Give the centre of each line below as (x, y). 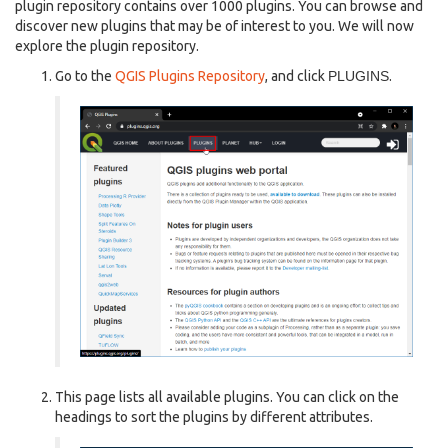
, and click (296, 76)
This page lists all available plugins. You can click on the (227, 397)
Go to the (85, 76)
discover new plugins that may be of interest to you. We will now (214, 26)
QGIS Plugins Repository (190, 76)
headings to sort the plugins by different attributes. (214, 417)
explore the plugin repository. (107, 46)
